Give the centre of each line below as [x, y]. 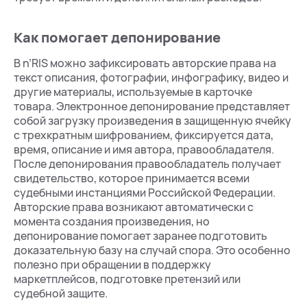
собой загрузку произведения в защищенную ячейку [152, 121]
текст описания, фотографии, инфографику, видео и [151, 77]
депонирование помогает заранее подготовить [140, 236]
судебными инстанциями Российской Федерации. [145, 193]
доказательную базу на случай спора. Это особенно [152, 250]
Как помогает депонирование [117, 37]
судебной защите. [61, 293]
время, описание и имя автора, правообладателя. [144, 149]
